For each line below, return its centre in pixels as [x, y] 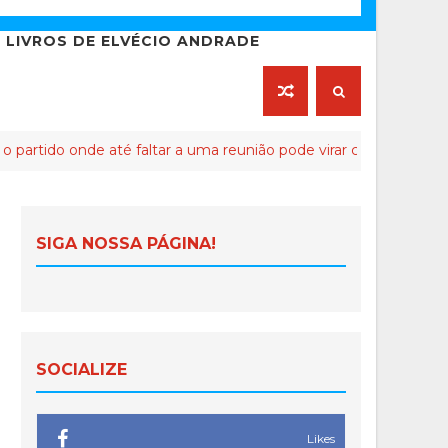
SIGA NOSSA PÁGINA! [126, 244]
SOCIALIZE [81, 370]
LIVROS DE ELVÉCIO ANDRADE [133, 41]
